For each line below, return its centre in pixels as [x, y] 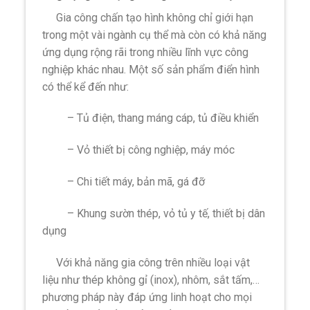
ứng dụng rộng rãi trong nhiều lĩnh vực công [146, 52]
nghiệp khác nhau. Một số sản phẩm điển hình [151, 69]
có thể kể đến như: [86, 86]
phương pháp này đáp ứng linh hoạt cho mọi [147, 297]
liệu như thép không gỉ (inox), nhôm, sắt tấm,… [151, 280]
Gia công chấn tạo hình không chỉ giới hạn [148, 17]
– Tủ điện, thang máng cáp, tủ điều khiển [151, 118]
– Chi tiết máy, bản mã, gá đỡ [124, 182]
